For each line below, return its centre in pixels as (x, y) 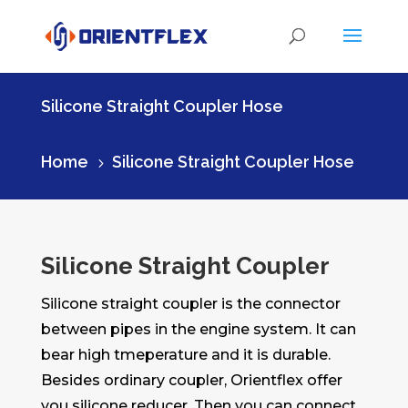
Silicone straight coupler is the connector (190, 304)
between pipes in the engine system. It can (198, 329)
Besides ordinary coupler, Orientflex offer (191, 380)
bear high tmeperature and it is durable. (185, 355)
